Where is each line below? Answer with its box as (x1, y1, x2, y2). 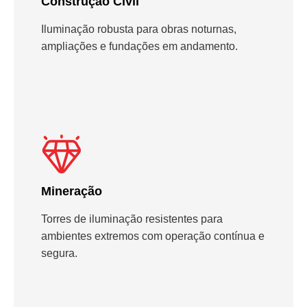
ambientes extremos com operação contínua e (41, 230, 265, 242)
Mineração (41, 184, 102, 198)
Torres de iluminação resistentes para (41, 212, 223, 225)
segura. (41, 247, 77, 259)
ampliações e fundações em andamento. (41, 40, 238, 52)
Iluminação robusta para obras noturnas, (41, 23, 236, 35)
